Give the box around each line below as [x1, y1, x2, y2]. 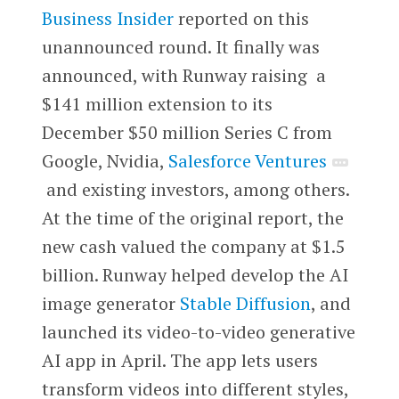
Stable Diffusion [179, 291, 311, 316]
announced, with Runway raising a [41, 63, 326, 88]
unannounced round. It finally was [41, 35, 320, 60]
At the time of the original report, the [41, 206, 344, 231]
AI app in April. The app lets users [41, 348, 318, 373]
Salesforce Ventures [167, 149, 327, 174]
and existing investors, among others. [41, 177, 349, 202]
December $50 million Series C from [41, 120, 332, 145]
